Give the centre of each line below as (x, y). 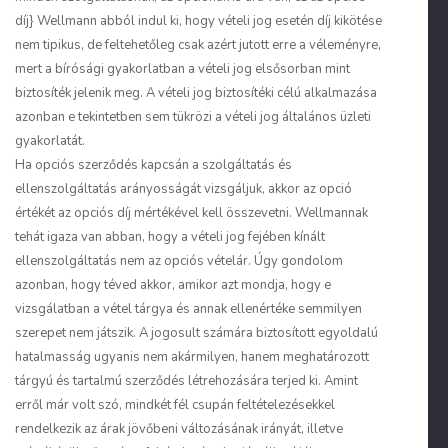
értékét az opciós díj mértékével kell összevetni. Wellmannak (191, 213)
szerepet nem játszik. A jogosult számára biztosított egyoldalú (196, 333)
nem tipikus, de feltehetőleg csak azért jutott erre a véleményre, (198, 45)
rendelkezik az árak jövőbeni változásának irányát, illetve (179, 429)
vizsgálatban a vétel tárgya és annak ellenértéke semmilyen (188, 309)
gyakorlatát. (50, 141)
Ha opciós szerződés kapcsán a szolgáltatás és (153, 165)
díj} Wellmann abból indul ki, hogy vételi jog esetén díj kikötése (198, 21)
